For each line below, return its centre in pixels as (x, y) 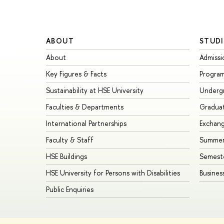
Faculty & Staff (70, 140)
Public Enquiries (70, 189)
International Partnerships (86, 123)
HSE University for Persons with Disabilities (113, 173)
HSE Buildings (66, 156)
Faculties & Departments (85, 107)
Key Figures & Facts (76, 74)
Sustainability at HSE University (95, 90)
